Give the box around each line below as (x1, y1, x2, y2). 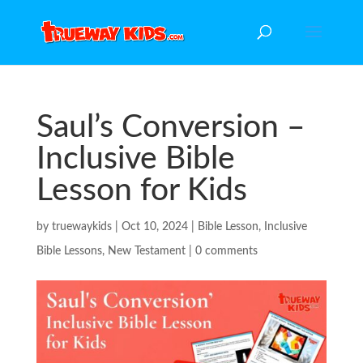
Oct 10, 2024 (121, 221, 188, 233)
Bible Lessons (36, 246, 102, 257)
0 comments (194, 246, 258, 257)
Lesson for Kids (36, 175, 247, 207)
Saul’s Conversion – (36, 112, 305, 143)
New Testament (107, 246, 186, 257)
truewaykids (51, 221, 112, 233)
